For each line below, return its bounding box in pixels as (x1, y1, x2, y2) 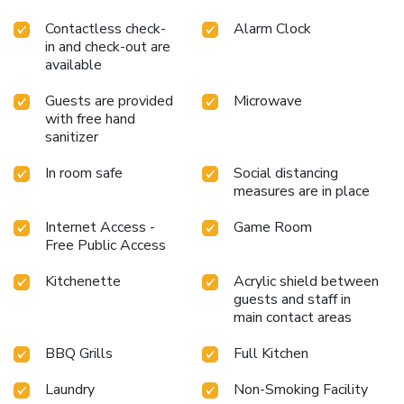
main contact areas (234, 307, 352, 327)
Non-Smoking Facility (234, 379, 368, 399)
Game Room (234, 216, 312, 237)
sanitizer (45, 126, 98, 147)
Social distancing (234, 162, 338, 183)
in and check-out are (45, 36, 170, 57)
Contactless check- (45, 18, 166, 39)
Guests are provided (45, 90, 173, 111)
